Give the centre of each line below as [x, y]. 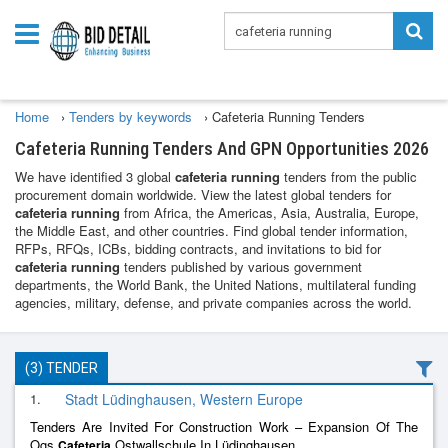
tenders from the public [348, 176]
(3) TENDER [61, 368]
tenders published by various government [241, 266]
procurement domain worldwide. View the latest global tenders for [203, 194]
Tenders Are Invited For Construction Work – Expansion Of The [224, 426]
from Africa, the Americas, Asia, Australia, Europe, [269, 212]
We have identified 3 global [95, 176]
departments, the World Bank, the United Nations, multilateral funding [215, 284]
